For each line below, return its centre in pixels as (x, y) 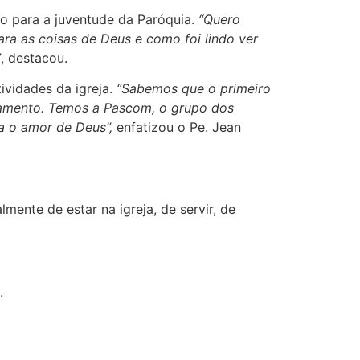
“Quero (219, 19)
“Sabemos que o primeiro (194, 88)
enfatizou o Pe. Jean (177, 127)
